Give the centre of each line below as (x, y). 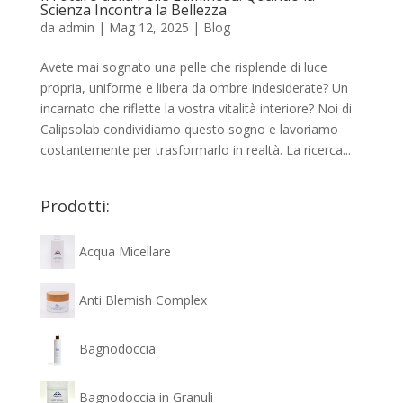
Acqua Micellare (125, 252)
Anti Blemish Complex (143, 300)
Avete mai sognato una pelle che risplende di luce (184, 67)
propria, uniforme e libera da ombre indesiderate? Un (194, 87)
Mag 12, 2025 (148, 27)
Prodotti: (75, 206)
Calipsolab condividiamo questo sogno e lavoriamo (189, 129)
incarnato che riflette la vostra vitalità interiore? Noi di (196, 108)
